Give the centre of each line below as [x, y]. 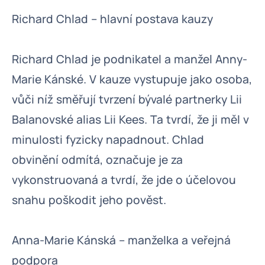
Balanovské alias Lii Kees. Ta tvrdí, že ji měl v [130, 119]
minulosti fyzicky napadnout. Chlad [108, 140]
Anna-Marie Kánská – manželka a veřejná [121, 240]
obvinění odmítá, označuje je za [97, 160]
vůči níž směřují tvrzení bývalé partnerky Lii [127, 99]
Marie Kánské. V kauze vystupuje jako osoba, [132, 79]
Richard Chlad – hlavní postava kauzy [112, 19]
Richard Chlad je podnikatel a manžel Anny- [130, 59]
